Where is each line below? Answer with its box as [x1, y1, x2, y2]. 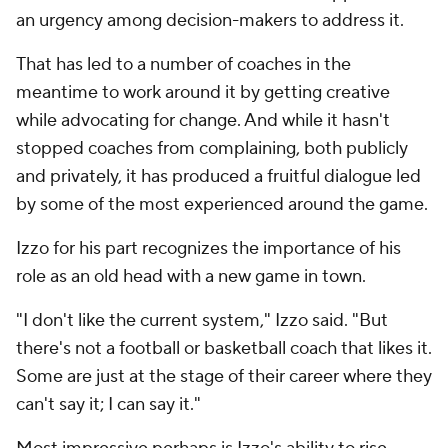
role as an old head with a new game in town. [16, 265, 366, 288]
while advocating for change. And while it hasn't [16, 109, 390, 132]
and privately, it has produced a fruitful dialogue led [16, 165, 421, 188]
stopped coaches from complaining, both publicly [16, 137, 408, 160]
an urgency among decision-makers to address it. [16, 9, 408, 32]
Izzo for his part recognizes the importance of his [16, 237, 401, 260]
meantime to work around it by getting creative [16, 81, 390, 104]
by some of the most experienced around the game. [16, 193, 428, 216]
